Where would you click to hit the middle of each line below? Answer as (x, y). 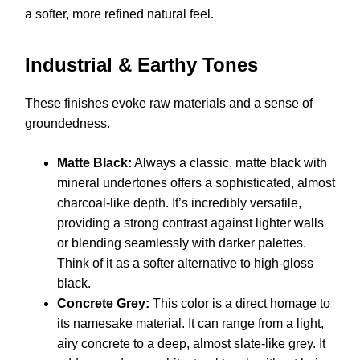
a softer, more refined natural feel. (119, 14)
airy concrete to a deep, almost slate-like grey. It (191, 344)
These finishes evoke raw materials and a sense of (169, 104)
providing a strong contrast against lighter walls (190, 223)
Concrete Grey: (103, 304)
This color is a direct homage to (240, 304)
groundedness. (67, 124)
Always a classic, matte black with (229, 163)
